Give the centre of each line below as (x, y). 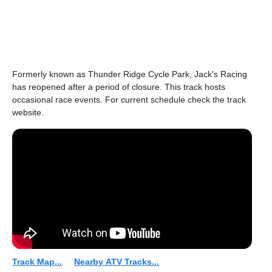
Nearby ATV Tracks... (117, 262)
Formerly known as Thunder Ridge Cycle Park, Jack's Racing (130, 74)
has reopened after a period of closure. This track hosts (119, 87)
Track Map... (37, 262)
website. (28, 112)
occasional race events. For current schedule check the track (129, 100)
